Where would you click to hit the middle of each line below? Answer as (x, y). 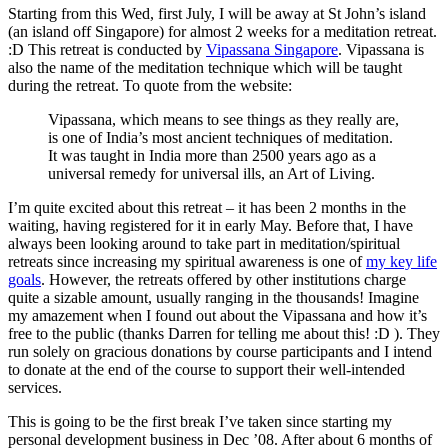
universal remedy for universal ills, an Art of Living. (211, 173)
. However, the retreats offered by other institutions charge (223, 279)
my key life (401, 261)
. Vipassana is (381, 49)
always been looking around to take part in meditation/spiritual (204, 243)
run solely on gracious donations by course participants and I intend (220, 351)
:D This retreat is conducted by (107, 49)
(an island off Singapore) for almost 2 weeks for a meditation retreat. (222, 31)
